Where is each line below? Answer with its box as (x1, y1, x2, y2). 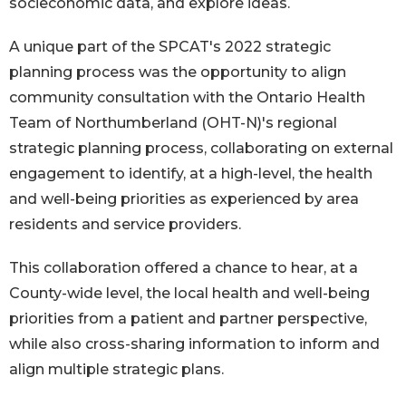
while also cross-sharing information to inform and (9, 334, 380, 353)
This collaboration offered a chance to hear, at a (9, 258, 358, 276)
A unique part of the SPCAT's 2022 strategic (9, 37, 331, 55)
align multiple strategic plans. (9, 360, 224, 378)
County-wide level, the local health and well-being (9, 284, 370, 302)
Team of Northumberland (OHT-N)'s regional (9, 113, 337, 131)
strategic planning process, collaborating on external (9, 139, 393, 157)
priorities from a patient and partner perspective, (9, 309, 367, 327)
